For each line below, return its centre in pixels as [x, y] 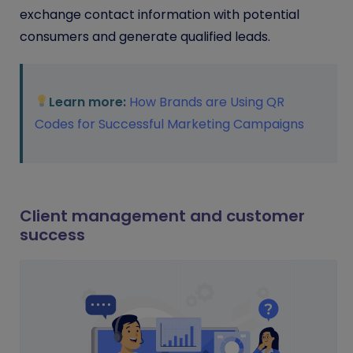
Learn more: [88, 102]
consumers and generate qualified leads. [147, 36]
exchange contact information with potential [160, 14]
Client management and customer [162, 216]
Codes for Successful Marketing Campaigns [169, 124]
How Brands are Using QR [207, 102]
